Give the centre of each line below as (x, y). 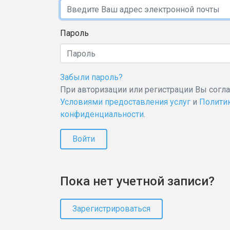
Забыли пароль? (91, 77)
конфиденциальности (102, 114)
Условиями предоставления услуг (125, 102)
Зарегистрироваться (111, 209)
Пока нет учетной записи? (137, 181)
